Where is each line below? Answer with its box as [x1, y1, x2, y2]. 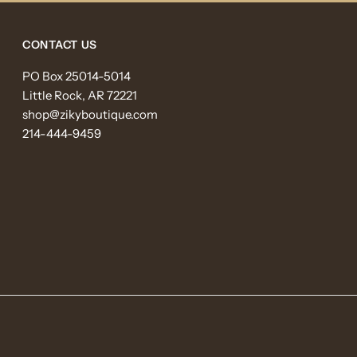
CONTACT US [22, 37, 98, 53]
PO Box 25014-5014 [22, 69, 131, 84]
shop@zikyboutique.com [22, 107, 159, 123]
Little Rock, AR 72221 [22, 88, 138, 104]
